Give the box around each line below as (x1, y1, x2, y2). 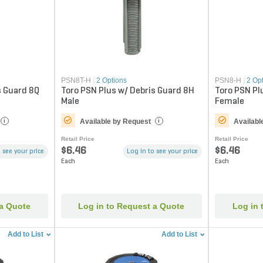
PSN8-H (215, 76, 242, 85)
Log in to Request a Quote (78, 201, 185, 211)
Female (215, 96, 245, 106)
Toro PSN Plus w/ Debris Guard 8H (60, 86, 194, 96)
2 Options (96, 76, 127, 85)
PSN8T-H (60, 76, 91, 85)
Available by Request (79, 117, 151, 126)
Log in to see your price (127, 147, 198, 155)
